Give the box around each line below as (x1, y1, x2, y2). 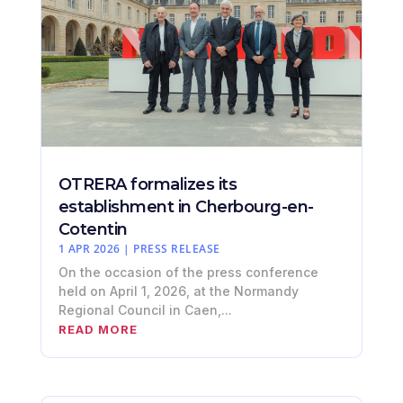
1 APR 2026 (58, 241, 121, 257)
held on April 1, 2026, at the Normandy (58, 283, 299, 300)
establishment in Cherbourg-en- (58, 197, 314, 218)
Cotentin (58, 219, 128, 240)
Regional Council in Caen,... (58, 302, 232, 318)
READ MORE (58, 322, 138, 337)
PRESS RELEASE (133, 241, 220, 257)
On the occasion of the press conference (58, 264, 318, 281)
